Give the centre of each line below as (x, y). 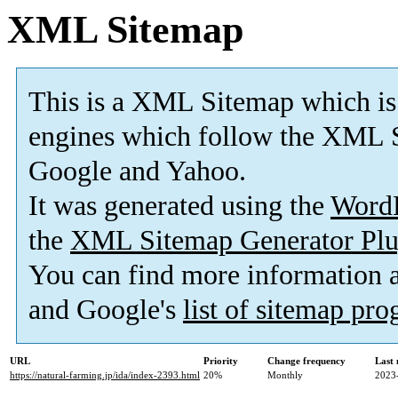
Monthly (285, 375)
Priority (221, 361)
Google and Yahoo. (137, 171)
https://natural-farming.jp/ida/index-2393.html (105, 375)
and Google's (106, 310)
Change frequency (306, 361)
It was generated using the (179, 206)
